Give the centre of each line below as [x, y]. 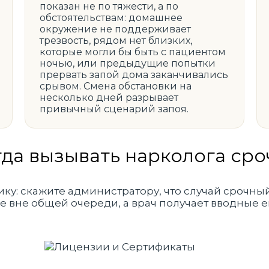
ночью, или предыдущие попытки [127, 63]
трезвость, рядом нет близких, [116, 41]
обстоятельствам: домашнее [111, 18]
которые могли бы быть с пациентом [132, 52]
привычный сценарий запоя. [114, 109]
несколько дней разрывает [109, 98]
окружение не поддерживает [115, 29]
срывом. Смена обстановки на [115, 86]
